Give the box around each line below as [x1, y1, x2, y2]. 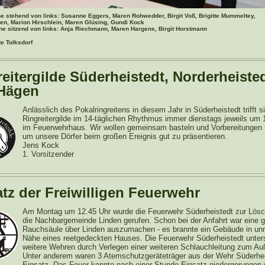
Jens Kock [22, 141, 59, 150]
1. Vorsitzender [22, 150, 74, 159]
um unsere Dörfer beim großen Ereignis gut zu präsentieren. [22, 132, 227, 141]
